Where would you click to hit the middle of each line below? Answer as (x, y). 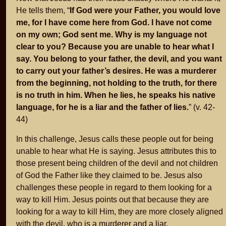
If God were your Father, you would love (145, 10)
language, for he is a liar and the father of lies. (102, 107)
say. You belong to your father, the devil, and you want (119, 59)
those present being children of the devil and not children (117, 163)
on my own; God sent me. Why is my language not (111, 34)
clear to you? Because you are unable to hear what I (115, 46)
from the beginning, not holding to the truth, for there (117, 83)
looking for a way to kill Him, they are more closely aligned (120, 211)
